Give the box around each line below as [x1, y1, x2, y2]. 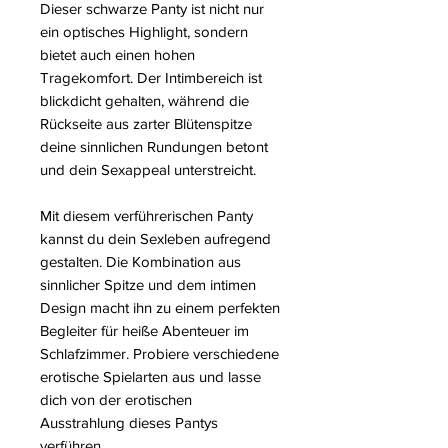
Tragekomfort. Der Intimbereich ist [40, 69, 262, 87]
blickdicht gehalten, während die [40, 92, 249, 110]
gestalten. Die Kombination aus [40, 253, 241, 271]
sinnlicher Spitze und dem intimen [40, 276, 256, 294]
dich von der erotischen [40, 391, 192, 409]
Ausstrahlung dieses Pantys [40, 414, 218, 432]
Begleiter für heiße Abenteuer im [40, 322, 249, 340]
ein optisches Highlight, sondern [40, 23, 248, 41]
